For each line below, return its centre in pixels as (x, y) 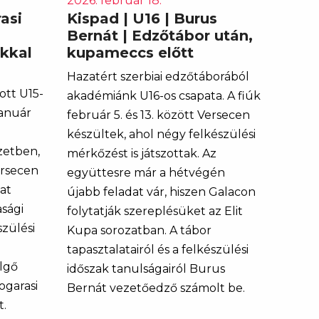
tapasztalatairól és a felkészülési (157, 249)
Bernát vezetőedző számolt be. (156, 288)
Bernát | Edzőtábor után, (159, 35)
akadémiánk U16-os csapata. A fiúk (163, 95)
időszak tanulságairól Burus (146, 268)
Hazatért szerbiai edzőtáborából (158, 76)
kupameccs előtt (130, 52)
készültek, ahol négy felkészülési (161, 134)
